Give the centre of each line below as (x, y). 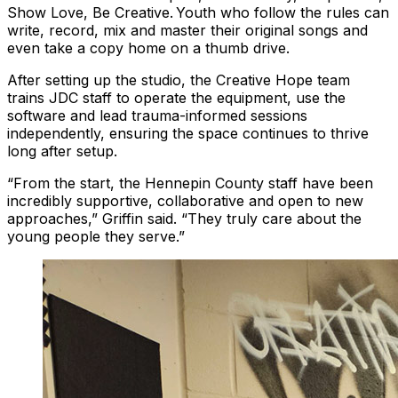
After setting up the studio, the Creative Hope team (179, 80)
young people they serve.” (97, 237)
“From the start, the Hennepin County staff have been (190, 183)
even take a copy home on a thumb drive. (150, 48)
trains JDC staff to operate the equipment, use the (176, 98)
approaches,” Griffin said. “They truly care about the (184, 219)
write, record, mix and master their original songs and (187, 31)
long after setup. (64, 151)
